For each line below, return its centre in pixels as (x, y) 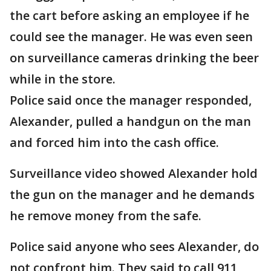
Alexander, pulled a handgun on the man (130, 121)
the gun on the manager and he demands (132, 194)
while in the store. (63, 79)
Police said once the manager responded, (131, 100)
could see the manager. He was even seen (131, 37)
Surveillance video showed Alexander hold (134, 173)
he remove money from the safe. (106, 216)
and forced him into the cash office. (114, 142)
